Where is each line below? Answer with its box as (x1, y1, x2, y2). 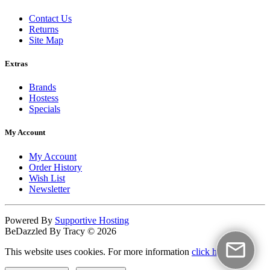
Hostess (29, 93, 58, 104)
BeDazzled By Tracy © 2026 (5, 225, 116, 236)
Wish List (29, 172, 65, 183)
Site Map (29, 34, 63, 45)
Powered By (5, 215, 55, 225)
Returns (29, 24, 58, 34)
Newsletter (29, 183, 70, 194)
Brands (29, 82, 56, 93)
